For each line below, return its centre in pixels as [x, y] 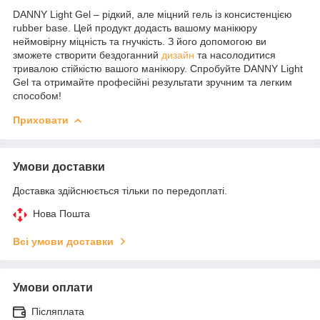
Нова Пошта [61, 213]
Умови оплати [53, 287]
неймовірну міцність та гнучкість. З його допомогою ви [140, 41]
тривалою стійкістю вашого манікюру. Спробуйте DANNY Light [158, 68]
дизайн [178, 55]
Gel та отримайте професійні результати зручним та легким [152, 82]
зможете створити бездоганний [87, 55]
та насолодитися [235, 55]
